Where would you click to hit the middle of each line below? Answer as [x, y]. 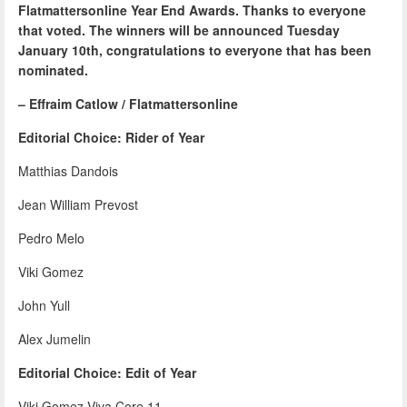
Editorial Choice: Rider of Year [111, 137]
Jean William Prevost [78, 204]
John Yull [44, 305]
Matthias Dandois [68, 170]
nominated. [53, 69]
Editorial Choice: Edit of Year [107, 372]
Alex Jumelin [55, 338]
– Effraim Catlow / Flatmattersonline [128, 103]
